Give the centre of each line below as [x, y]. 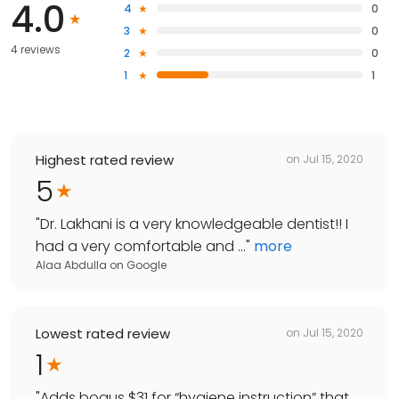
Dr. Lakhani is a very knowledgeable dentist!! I [194, 224]
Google [147, 265]
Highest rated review [105, 159]
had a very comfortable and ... [141, 246]
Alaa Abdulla [71, 265]
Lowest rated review [103, 333]
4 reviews [36, 49]
